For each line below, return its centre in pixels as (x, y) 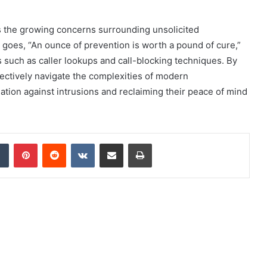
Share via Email (132, 143)
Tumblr (21, 143)
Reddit (77, 143)
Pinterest (54, 143)
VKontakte (113, 143)
